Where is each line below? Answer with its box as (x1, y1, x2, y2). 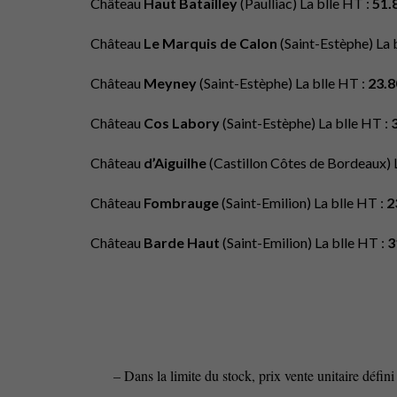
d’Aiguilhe (144, 154, 209, 171)
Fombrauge (144, 194, 222, 211)
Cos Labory (144, 114, 222, 131)
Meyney (144, 74, 199, 91)
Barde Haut (144, 234, 222, 251)
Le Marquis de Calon (144, 35, 280, 51)
